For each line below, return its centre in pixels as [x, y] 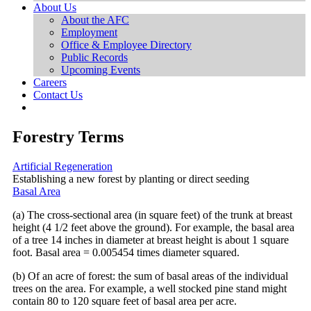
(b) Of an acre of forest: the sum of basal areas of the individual [150, 276]
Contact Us [58, 94]
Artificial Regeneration [62, 166]
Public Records [94, 57]
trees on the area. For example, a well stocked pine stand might [150, 288]
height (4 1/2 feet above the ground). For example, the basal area [153, 227]
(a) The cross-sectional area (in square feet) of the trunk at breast [152, 215]
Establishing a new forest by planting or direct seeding [131, 178]
